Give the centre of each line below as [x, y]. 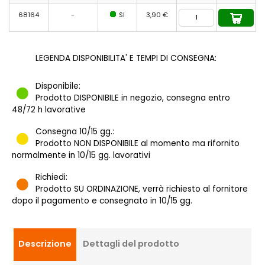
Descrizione [45, 243]
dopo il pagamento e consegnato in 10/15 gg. [102, 201]
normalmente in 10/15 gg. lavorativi [81, 155]
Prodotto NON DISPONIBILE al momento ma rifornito [138, 143]
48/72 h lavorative [49, 109]
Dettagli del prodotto [131, 243]
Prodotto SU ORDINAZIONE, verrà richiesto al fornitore [142, 189]
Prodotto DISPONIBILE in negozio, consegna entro [133, 98]
